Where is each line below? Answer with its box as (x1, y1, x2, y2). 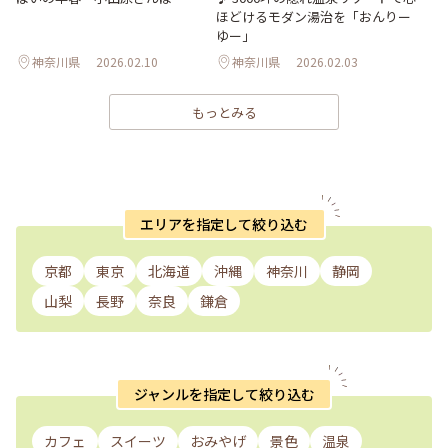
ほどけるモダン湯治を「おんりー (216, 7, 411, 27)
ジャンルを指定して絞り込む (133, 383, 315, 404)
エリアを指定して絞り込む (140, 213, 308, 234)
